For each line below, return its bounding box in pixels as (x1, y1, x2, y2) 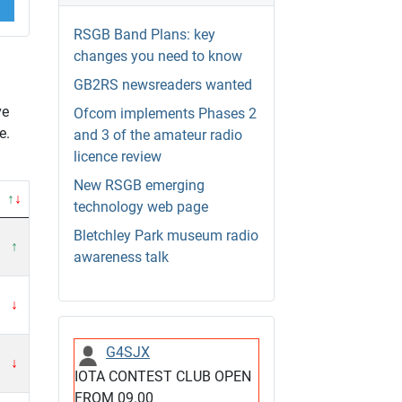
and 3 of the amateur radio (74, 127, 242, 144)
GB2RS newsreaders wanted (74, 76, 252, 94)
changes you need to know (74, 48, 242, 66)
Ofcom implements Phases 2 (74, 105, 257, 123)
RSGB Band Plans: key (74, 26, 215, 44)
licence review (74, 148, 162, 166)
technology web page (74, 198, 208, 216)
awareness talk (74, 249, 169, 267)
